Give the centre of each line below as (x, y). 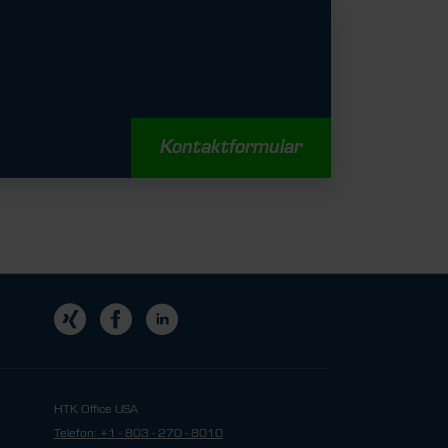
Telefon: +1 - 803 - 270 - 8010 (138, 433)
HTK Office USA (95, 409)
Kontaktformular (231, 148)
